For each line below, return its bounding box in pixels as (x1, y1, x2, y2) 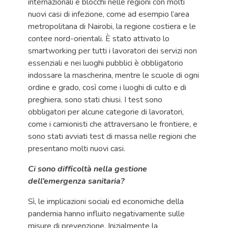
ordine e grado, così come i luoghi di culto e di (28, 82, 186, 93)
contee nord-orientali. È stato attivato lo (28, 33, 169, 44)
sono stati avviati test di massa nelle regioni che (28, 131, 196, 142)
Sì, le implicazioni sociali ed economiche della (28, 196, 184, 207)
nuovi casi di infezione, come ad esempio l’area (28, 9, 189, 20)
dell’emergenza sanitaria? (28, 176, 124, 187)
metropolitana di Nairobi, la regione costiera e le (28, 21, 196, 32)
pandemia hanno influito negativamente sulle (28, 208, 185, 219)
